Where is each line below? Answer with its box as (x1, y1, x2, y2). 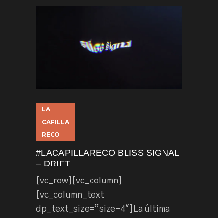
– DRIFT (36, 159, 71, 169)
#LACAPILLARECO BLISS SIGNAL (36, 148, 179, 158)
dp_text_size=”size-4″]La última (36, 205, 170, 214)
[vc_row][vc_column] (36, 177, 122, 186)
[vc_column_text (36, 191, 104, 200)
